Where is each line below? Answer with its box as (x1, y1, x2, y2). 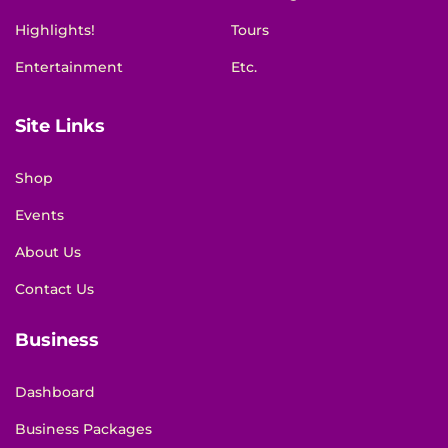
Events (15, 205, 64, 224)
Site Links (15, 114, 105, 137)
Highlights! (15, 21, 95, 40)
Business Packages (15, 419, 152, 438)
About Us (15, 242, 81, 261)
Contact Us (15, 279, 94, 298)
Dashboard (15, 382, 95, 401)
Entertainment (15, 58, 123, 77)
